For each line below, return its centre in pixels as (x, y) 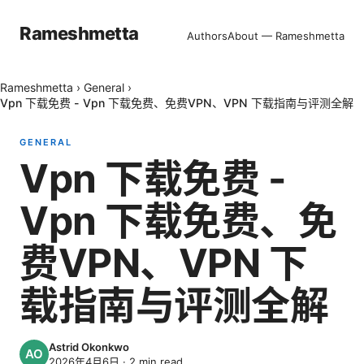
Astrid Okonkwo (89, 347)
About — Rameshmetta (286, 36)
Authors (207, 36)
